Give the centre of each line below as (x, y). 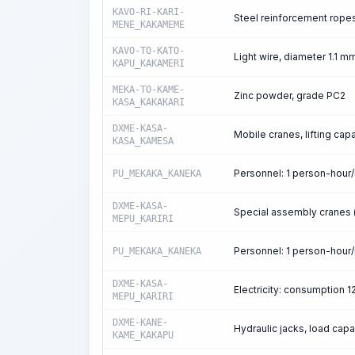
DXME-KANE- (140, 323)
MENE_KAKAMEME (149, 25)
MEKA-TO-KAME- (149, 90)
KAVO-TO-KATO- (149, 51)
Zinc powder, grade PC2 (290, 95)
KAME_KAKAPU (143, 335)
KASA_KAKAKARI (149, 102)
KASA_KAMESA (143, 141)
